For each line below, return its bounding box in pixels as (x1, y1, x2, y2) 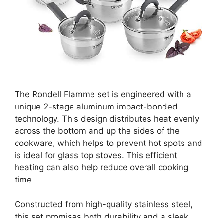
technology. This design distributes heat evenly (15, 114, 199, 124)
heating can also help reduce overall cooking (15, 163, 188, 173)
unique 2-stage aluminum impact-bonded (15, 102, 178, 112)
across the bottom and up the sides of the (15, 126, 180, 136)
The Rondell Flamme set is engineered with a (15, 90, 191, 100)
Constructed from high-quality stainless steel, (15, 199, 193, 209)
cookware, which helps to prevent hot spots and (15, 138, 202, 148)
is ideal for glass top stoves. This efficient (15, 150, 177, 161)
